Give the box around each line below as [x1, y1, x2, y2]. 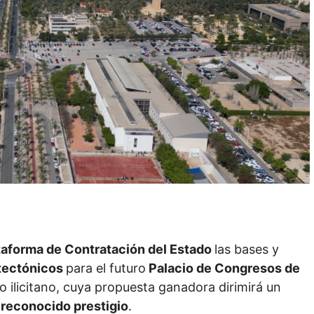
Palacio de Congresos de [146, 261, 300, 276]
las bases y [214, 242, 279, 257]
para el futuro [66, 261, 146, 276]
